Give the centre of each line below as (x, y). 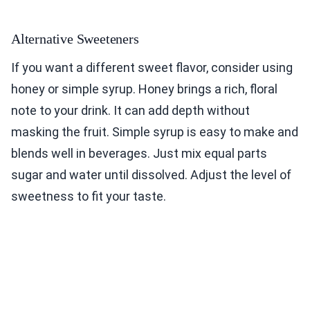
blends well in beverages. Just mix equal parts (139, 154)
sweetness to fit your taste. (89, 197)
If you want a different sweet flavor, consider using (152, 68)
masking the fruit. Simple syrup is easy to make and (155, 132)
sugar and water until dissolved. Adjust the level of (151, 175)
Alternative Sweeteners (75, 39)
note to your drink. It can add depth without (130, 111)
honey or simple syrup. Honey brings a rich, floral (144, 89)
